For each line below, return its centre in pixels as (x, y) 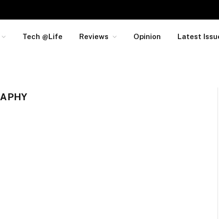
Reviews (94, 36)
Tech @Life (43, 36)
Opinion (147, 36)
